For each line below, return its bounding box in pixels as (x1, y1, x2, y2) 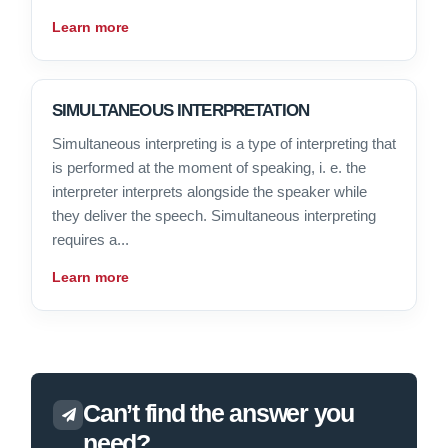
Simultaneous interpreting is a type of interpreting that (52, 135, 396, 153)
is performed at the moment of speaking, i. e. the (52, 159, 366, 177)
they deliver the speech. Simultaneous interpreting (52, 207, 376, 225)
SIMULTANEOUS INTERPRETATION (52, 101, 310, 121)
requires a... (52, 231, 129, 249)
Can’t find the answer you (83, 400, 354, 428)
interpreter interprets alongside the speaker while (52, 183, 367, 201)
